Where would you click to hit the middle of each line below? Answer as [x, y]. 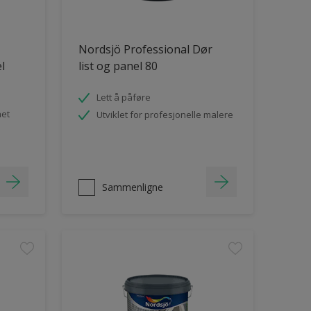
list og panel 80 [118, 66]
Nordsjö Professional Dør [145, 49]
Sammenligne [132, 187]
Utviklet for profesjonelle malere [165, 114]
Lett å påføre [123, 97]
